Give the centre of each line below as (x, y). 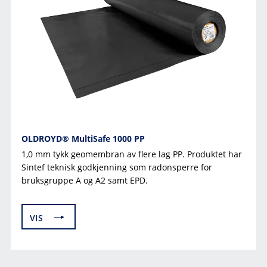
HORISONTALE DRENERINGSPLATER (116, 54)
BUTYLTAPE (65, 37)
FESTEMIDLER (69, 7)
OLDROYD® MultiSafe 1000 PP (83, 139)
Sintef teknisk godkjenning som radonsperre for (117, 167)
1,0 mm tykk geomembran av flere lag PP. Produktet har (132, 154)
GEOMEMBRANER (77, 24)
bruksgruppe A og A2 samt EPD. (85, 180)
